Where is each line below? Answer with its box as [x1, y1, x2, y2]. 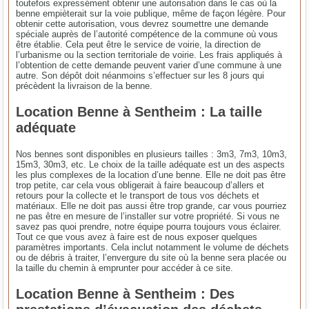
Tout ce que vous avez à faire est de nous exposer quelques [16, 231, 258, 242]
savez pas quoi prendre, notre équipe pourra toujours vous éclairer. [16, 221, 282, 232]
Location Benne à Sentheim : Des [16, 286, 235, 301]
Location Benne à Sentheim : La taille [16, 103, 263, 119]
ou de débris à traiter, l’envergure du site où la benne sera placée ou [16, 252, 287, 263]
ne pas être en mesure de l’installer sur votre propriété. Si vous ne [16, 210, 280, 221]
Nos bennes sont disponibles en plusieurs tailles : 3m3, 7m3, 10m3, [16, 148, 288, 159]
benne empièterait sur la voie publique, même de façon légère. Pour [16, 8, 286, 19]
